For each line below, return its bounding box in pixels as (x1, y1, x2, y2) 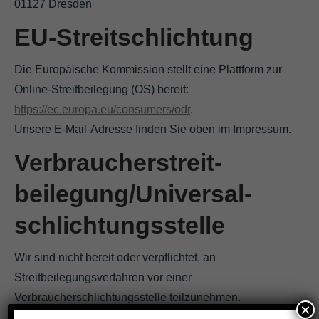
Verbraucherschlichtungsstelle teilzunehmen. (14, 291, 241, 303)
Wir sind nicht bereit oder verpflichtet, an (14, 251, 216, 263)
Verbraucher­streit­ (14, 148, 222, 176)
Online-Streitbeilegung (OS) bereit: (14, 83, 189, 95)
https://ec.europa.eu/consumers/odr (14, 103, 190, 115)
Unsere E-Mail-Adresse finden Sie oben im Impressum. (14, 122, 291, 135)
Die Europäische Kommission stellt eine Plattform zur (14, 63, 282, 75)
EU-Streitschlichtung (14, 23, 253, 51)
